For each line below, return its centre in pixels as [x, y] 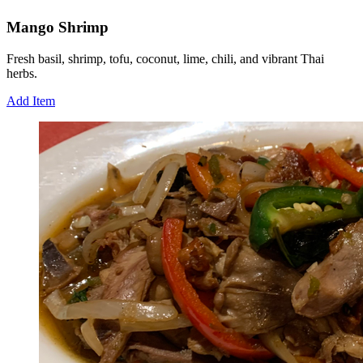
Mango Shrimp [58, 27]
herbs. [22, 73]
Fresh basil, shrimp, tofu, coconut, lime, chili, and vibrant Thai [165, 58]
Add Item [31, 100]
